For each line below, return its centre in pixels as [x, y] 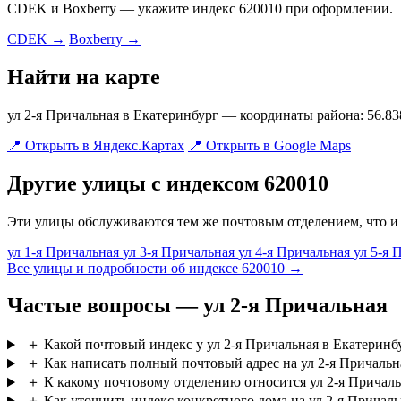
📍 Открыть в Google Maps [269, 145]
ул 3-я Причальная [180, 252]
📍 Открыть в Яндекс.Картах [96, 145]
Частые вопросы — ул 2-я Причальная [197, 306]
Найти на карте [84, 77]
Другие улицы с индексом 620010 [168, 183]
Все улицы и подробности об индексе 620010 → [155, 268]
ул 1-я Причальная [65, 252]
